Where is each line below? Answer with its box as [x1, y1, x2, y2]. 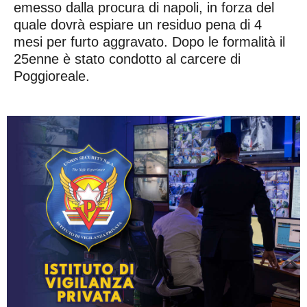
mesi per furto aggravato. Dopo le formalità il [14, 34, 285, 50]
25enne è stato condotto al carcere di [14, 51, 241, 67]
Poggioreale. [14, 69, 90, 84]
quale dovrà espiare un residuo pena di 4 [14, 17, 262, 33]
